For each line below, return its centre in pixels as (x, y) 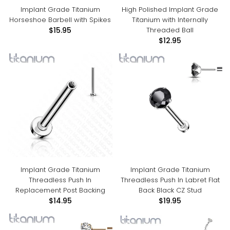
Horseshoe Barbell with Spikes (60, 20)
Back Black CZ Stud (170, 190)
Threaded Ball (170, 30)
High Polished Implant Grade (170, 9)
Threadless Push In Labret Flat (170, 180)
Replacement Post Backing (60, 190)
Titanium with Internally (170, 20)
